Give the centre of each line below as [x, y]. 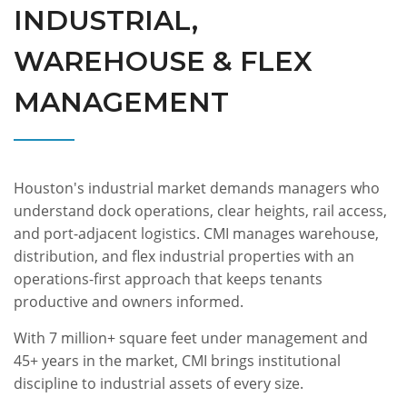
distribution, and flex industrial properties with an [184, 256]
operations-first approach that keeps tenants [168, 278]
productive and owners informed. [129, 301]
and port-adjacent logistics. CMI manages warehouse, [196, 233]
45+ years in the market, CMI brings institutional [177, 360]
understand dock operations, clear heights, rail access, [200, 210]
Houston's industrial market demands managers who [197, 188]
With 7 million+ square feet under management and [191, 338]
